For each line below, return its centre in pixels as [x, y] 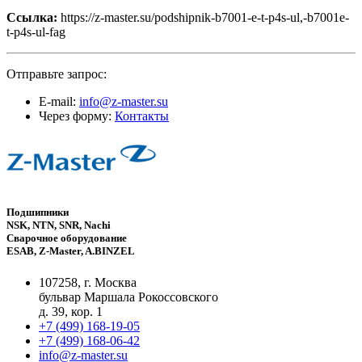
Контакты [142, 116]
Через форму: [77, 116]
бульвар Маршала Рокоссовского [128, 297]
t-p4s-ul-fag [36, 32]
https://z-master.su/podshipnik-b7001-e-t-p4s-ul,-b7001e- [203, 17]
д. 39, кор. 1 [71, 312]
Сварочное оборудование [67, 238]
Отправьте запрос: [57, 74]
